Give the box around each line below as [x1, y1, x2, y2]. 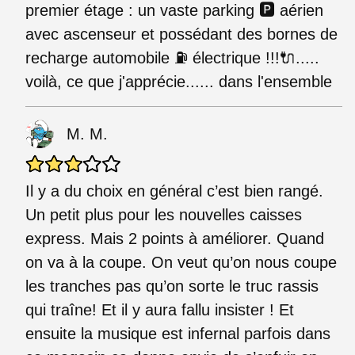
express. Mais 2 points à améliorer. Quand [25, 229, 324, 247]
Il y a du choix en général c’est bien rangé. [25, 181, 323, 200]
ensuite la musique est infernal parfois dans [25, 324, 330, 342]
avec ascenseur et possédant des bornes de [25, 25, 338, 43]
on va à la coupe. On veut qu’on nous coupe [25, 253, 337, 271]
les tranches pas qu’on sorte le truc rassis [25, 277, 319, 295]
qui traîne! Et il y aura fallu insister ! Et [25, 300, 294, 319]
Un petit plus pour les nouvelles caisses [25, 205, 302, 223]
